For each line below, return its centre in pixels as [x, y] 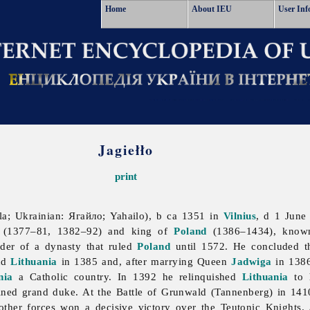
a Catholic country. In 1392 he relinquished [127, 277]
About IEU [212, 9]
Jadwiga [252, 262]
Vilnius [240, 216]
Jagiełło [126, 150]
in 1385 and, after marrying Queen [144, 262]
